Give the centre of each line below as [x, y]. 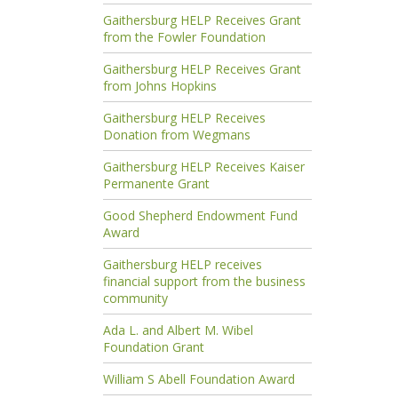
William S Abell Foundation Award [199, 378]
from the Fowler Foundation [184, 36]
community [135, 298]
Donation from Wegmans [176, 134]
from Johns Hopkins [159, 85]
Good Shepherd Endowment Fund [200, 215]
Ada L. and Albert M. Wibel [178, 330]
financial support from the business [204, 281]
